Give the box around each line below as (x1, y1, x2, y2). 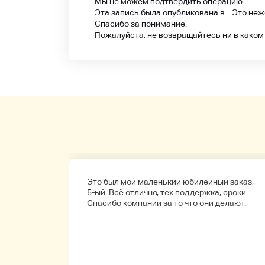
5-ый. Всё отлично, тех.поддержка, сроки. (87, 188, 248, 197)
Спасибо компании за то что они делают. (87, 198, 246, 208)
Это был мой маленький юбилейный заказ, (87, 177, 254, 186)
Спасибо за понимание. (95, 19, 187, 28)
